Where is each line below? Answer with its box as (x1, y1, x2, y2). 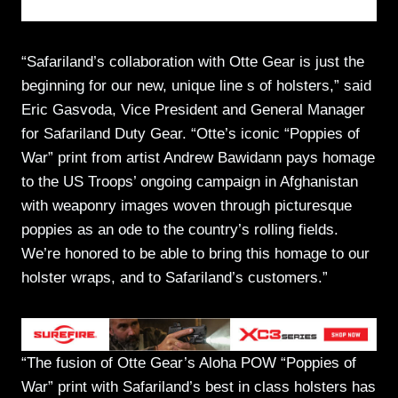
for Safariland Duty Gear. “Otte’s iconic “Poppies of (21, 125, 360, 143)
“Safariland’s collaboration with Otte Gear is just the (21, 53, 364, 71)
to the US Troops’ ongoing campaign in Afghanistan (21, 173, 358, 191)
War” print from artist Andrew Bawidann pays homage (21, 149, 375, 167)
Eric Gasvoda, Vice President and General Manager (21, 101, 365, 119)
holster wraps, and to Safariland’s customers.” (21, 269, 328, 287)
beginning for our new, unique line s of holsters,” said (21, 77, 371, 95)
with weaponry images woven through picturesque (21, 197, 352, 215)
